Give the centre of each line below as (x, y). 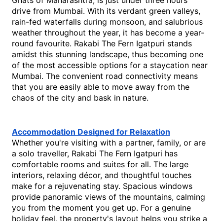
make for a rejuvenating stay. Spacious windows (102, 186)
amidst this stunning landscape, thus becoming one (108, 54)
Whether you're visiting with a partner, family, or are (109, 143)
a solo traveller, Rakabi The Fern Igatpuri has (95, 153)
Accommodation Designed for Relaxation (91, 132)
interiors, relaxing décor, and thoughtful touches (102, 175)
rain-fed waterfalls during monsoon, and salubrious (107, 22)
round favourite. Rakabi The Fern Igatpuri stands (102, 43)
